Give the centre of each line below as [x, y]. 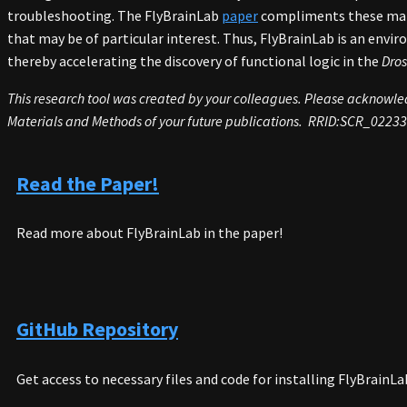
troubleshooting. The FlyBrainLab [114, 16]
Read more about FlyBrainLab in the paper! [149, 233]
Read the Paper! [88, 183]
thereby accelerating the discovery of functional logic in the [194, 61]
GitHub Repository [97, 329]
